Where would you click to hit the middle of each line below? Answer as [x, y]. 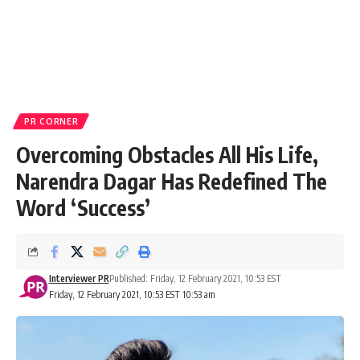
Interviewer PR [79, 278]
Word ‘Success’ [83, 208]
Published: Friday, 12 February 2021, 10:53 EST [195, 278]
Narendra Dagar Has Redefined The [172, 181]
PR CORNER [51, 121]
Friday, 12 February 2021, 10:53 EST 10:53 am [132, 295]
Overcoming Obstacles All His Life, [167, 155]
